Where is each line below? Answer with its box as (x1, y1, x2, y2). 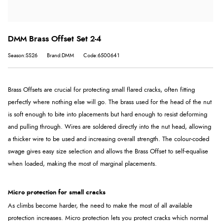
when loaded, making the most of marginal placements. (8, 161, 157, 168)
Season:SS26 (8, 53, 37, 59)
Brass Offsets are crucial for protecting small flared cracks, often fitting (8, 87, 195, 94)
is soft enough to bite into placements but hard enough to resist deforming (8, 111, 207, 118)
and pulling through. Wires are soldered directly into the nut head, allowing (8, 124, 211, 131)
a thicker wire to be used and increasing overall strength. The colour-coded (8, 136, 209, 143)
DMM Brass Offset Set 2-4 (8, 35, 101, 43)
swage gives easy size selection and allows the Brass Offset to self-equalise (8, 148, 208, 155)
